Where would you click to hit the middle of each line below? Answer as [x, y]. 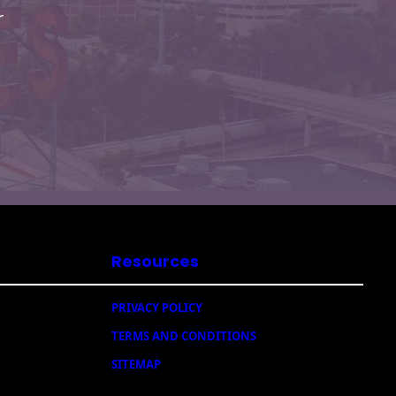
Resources [155, 261]
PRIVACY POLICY [156, 307]
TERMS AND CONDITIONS [183, 335]
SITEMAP [136, 364]
